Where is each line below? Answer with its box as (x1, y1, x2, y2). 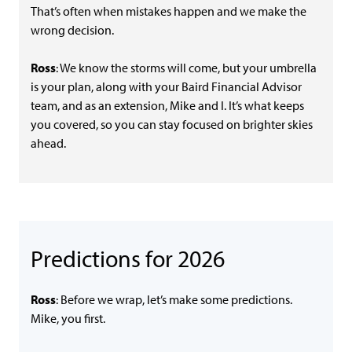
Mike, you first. (31, 310, 105, 326)
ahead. (31, 135, 66, 151)
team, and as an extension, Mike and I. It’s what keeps (31, 97, 304, 113)
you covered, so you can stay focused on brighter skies (31, 116, 313, 132)
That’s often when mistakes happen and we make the (31, 3, 306, 19)
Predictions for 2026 (31, 243, 225, 273)
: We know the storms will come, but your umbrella (56, 60, 317, 75)
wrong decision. (31, 22, 114, 38)
